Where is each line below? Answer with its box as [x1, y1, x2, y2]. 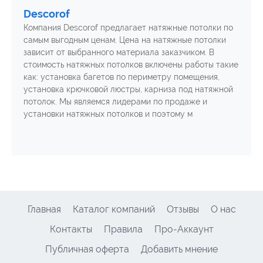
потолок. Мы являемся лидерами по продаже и [23, 96, 207, 106]
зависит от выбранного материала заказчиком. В [23, 47, 214, 57]
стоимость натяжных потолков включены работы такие [23, 59, 238, 69]
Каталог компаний [72, 203, 155, 215]
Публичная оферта [45, 243, 129, 255]
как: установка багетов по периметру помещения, [23, 72, 220, 82]
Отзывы [166, 203, 199, 215]
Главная [27, 203, 61, 215]
